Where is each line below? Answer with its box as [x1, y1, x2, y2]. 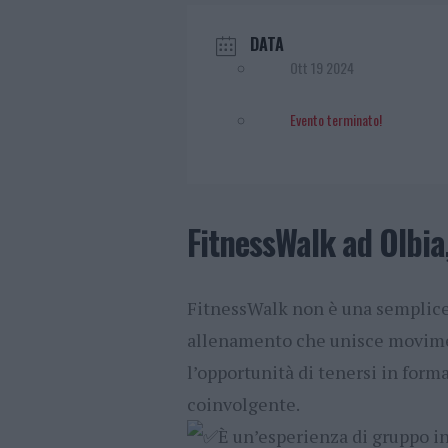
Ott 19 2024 [290, 56, 354, 78]
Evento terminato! [290, 108, 382, 130]
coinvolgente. [187, 391, 300, 416]
